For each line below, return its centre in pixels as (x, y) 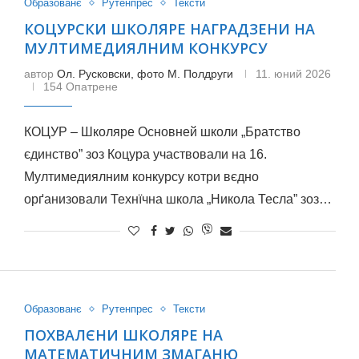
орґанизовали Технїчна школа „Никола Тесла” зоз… (177, 199)
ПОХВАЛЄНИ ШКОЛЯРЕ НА (123, 335)
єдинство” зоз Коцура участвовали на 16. (145, 154)
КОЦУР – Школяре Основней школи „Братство (162, 132)
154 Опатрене (80, 87)
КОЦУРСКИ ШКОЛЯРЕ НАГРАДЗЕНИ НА (169, 29)
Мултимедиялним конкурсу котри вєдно (141, 177)
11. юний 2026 (293, 74)
